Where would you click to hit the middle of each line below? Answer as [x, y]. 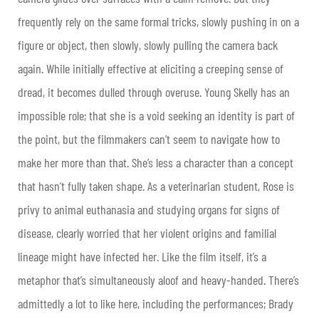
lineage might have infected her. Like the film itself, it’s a [142, 256]
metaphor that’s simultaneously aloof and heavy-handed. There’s [158, 279]
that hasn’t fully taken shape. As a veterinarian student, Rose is [156, 185]
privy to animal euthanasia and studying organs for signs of [149, 209]
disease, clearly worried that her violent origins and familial [147, 232]
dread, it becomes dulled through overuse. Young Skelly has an [154, 91]
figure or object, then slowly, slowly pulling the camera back [148, 45]
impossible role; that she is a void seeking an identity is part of [156, 115]
